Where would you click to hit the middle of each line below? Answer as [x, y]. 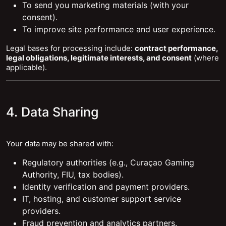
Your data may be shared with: [60, 144]
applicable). [26, 67]
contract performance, [176, 48]
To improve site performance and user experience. [119, 29]
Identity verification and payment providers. [106, 187]
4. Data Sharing [52, 112]
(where [205, 58]
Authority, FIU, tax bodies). [73, 175]
